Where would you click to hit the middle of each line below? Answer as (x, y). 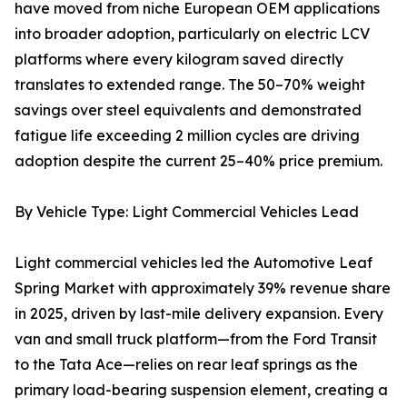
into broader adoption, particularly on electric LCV (192, 34)
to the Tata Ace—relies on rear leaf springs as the (186, 365)
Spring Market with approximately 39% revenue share (203, 288)
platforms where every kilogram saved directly (179, 60)
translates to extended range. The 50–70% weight (190, 85)
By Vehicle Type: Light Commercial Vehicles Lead (187, 212)
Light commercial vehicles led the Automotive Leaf (194, 263)
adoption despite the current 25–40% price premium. (199, 161)
